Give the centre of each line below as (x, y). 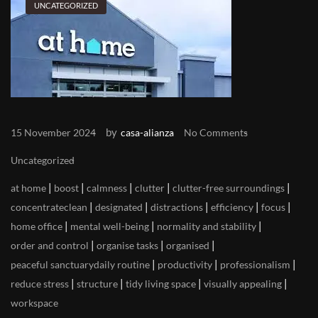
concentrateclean (49, 207)
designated (119, 207)
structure (97, 284)
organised (188, 245)
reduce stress (40, 284)
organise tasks (127, 245)
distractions (177, 207)
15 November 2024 (53, 132)
